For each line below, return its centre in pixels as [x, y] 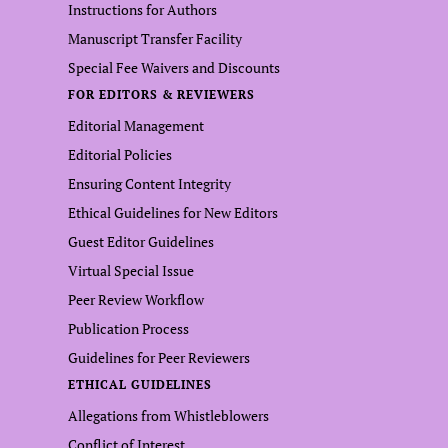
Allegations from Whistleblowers [168, 415]
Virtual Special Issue [131, 270]
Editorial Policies [120, 154]
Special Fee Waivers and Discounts [174, 67]
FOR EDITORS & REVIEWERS [162, 94]
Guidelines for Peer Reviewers [159, 357]
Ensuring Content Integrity [149, 183]
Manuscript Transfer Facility [155, 38]
